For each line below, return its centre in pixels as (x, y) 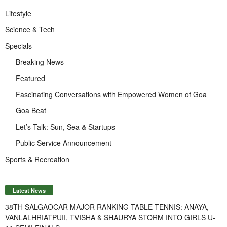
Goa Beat (31, 110)
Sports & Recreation (37, 159)
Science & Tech (30, 29)
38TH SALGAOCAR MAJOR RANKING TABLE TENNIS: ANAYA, (107, 206)
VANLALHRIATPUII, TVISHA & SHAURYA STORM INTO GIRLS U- (110, 217)
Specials (18, 45)
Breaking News (40, 62)
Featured (30, 78)
